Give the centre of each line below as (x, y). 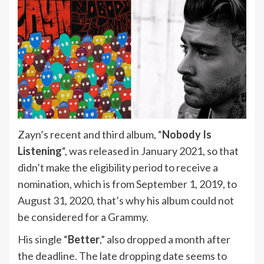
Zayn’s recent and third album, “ (90, 134)
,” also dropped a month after (165, 239)
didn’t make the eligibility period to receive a (118, 167)
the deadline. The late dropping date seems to (122, 255)
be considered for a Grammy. (83, 217)
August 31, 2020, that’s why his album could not (126, 200)
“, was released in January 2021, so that (150, 151)
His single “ (43, 239)
